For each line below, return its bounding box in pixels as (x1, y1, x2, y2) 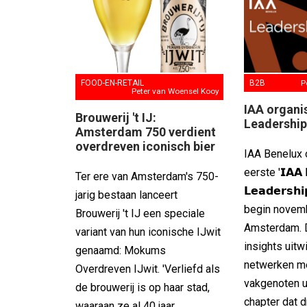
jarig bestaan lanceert (75, 188, 177, 201)
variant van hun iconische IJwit (75, 225, 221, 238)
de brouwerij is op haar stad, (75, 280, 210, 294)
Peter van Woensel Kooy (132, 86, 220, 96)
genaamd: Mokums (75, 243, 166, 257)
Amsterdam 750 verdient (75, 124, 216, 139)
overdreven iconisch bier (75, 138, 215, 153)
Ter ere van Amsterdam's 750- (75, 169, 219, 183)
